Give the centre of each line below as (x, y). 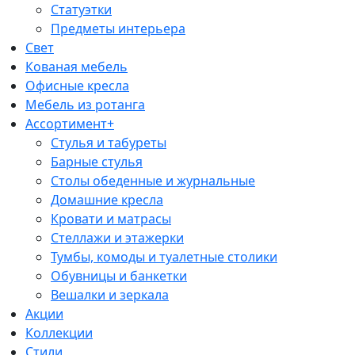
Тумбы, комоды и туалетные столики (164, 256)
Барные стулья (97, 161)
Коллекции (59, 332)
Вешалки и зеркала (110, 294)
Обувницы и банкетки (119, 275)
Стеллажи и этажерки (117, 237)
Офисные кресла (77, 85)
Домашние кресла (107, 199)
